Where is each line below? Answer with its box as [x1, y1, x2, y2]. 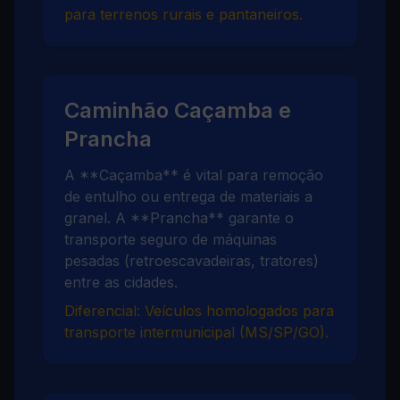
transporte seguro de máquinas [64, 230, 277, 248]
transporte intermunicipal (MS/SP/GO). [64, 323, 329, 341]
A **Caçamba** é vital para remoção [64, 166, 323, 184]
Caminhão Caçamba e [64, 97, 291, 123]
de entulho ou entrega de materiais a [64, 187, 312, 205]
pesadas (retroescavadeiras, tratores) [64, 252, 319, 270]
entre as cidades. [64, 273, 178, 291]
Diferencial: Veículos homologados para [64, 302, 334, 320]
